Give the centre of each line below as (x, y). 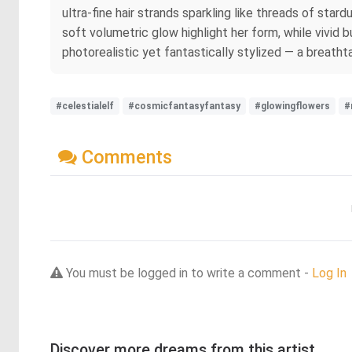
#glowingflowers (292, 106)
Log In (329, 273)
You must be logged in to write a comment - (187, 273)
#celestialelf (85, 106)
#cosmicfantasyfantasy (184, 106)
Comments (125, 157)
